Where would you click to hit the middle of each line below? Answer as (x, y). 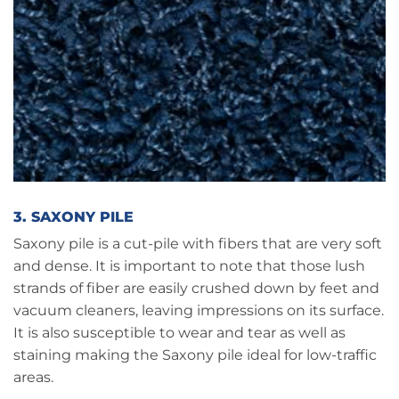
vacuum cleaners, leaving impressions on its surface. (199, 310)
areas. (33, 377)
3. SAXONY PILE (73, 216)
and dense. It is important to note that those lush (189, 265)
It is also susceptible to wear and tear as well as (179, 332)
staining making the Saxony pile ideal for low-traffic (195, 354)
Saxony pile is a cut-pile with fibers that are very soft (198, 243)
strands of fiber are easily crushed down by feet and (196, 288)
